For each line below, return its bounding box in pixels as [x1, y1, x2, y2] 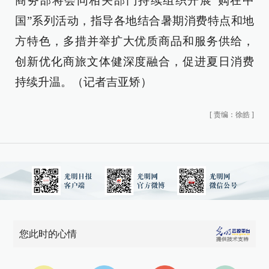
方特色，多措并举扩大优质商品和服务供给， [15, 35, 254, 47]
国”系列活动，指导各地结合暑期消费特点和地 [15, 14, 254, 27]
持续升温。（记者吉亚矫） [15, 76, 152, 88]
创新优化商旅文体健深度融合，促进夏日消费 [15, 55, 254, 68]
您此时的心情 [19, 229, 77, 239]
